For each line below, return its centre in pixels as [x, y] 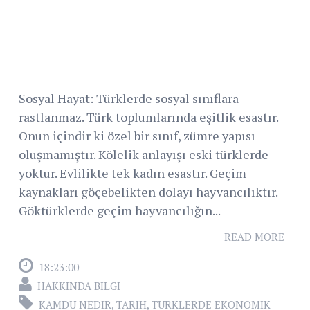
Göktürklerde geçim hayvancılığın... [120, 211]
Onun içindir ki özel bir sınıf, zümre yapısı [137, 136]
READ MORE [254, 237]
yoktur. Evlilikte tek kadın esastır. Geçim [133, 173]
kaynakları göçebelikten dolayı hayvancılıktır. [148, 192]
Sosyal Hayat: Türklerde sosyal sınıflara [129, 99]
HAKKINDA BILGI [79, 286]
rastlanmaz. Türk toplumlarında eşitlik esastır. [148, 117]
